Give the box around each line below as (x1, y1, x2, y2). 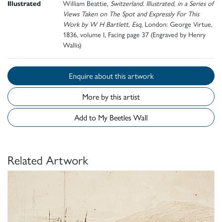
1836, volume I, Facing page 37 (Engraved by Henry (63, 29, 206, 40)
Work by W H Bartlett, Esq (63, 19, 141, 29)
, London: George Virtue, (141, 19, 213, 29)
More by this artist (82, 91, 140, 103)
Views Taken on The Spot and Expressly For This (63, 8, 199, 19)
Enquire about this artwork (114, 70, 154, 82)
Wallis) (63, 40, 81, 50)
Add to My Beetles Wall (110, 111, 148, 123)
